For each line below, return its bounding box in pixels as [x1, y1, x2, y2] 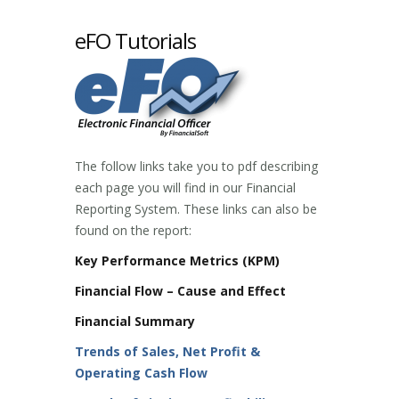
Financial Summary [75, 313, 195, 330]
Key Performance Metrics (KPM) [75, 252, 280, 270]
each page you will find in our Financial [75, 179, 296, 197]
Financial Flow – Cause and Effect [75, 282, 286, 300]
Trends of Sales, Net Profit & [75, 343, 260, 361]
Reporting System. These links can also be [75, 200, 317, 218]
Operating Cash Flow [75, 364, 208, 382]
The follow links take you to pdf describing [75, 158, 318, 175]
